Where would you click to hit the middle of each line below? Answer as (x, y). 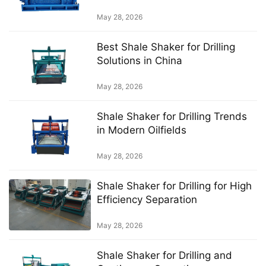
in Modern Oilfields (141, 130)
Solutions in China (139, 60)
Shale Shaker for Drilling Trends (172, 117)
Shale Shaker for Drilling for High (174, 186)
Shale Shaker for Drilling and (164, 256)
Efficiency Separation (147, 200)
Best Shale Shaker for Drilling (166, 47)
